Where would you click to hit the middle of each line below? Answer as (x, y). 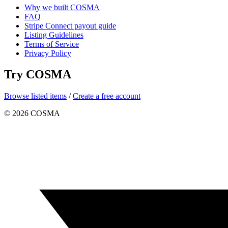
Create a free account (107, 96)
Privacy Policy (48, 53)
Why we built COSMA (62, 7)
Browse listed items (35, 96)
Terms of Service (52, 44)
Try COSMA (38, 75)
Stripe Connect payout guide (70, 25)
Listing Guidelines (54, 35)
